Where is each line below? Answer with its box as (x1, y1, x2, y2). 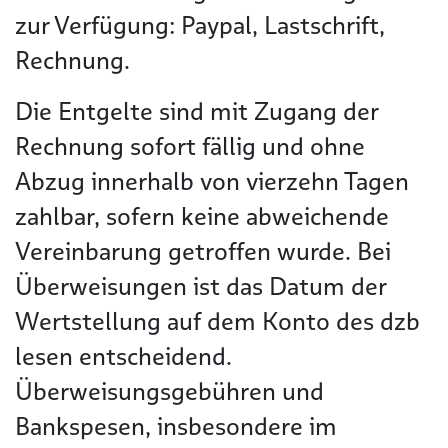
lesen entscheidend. (15, 340, 232, 373)
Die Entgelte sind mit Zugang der (15, 95, 378, 128)
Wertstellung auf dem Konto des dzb (15, 305, 420, 338)
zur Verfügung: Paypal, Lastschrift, (15, 9, 385, 42)
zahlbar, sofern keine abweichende (15, 200, 389, 233)
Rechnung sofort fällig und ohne (15, 130, 365, 163)
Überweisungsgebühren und (15, 375, 324, 408)
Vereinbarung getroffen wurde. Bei (15, 235, 391, 268)
